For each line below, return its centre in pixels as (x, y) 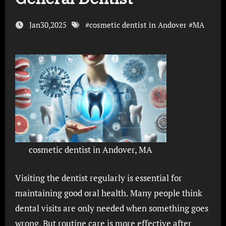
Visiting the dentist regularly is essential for (18, 178)
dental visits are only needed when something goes (111, 208)
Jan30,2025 (48, 25)
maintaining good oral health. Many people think (108, 193)
